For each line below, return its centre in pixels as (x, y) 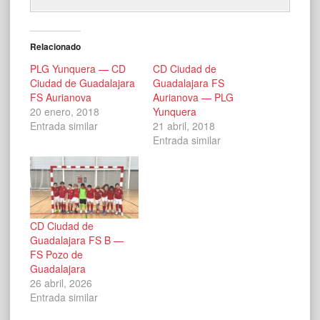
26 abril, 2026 (61, 282)
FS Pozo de (56, 254)
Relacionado (55, 46)
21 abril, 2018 (184, 126)
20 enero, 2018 (65, 111)
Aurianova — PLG (193, 97)
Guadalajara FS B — (77, 240)
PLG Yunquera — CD (78, 69)
